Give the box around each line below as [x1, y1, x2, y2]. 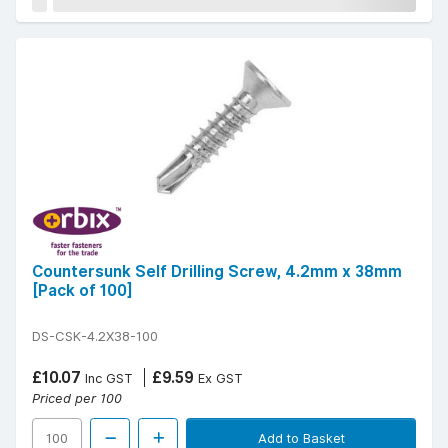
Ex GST [194, 370, 243, 387]
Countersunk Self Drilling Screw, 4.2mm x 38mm [32, 262, 402, 282]
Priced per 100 [32, 390, 122, 407]
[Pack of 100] [32, 281, 133, 301]
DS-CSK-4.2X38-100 [32, 328, 158, 345]
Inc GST [81, 370, 133, 387]
